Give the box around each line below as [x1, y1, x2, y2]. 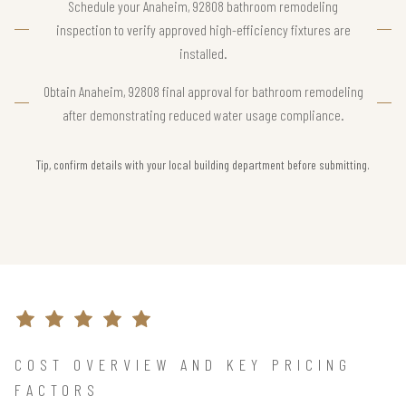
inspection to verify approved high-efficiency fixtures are [55, 20, 351, 38]
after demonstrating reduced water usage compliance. [62, 105, 344, 123]
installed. [179, 43, 227, 62]
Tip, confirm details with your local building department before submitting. [36, 156, 370, 172]
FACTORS [14, 379, 100, 400]
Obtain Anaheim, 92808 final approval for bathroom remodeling [43, 82, 363, 100]
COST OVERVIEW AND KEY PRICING [14, 353, 352, 374]
